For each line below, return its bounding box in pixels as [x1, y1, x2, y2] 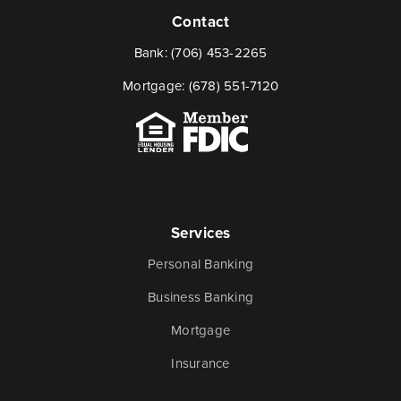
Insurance [171, 354, 230, 374]
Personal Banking [148, 254, 253, 275]
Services [170, 222, 231, 245]
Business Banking [148, 287, 253, 308]
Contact [171, 11, 230, 34]
